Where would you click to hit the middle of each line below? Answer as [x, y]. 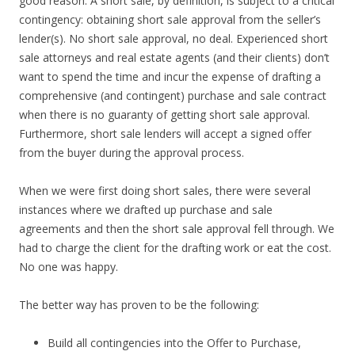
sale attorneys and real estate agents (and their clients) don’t [174, 57]
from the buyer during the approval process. [132, 153]
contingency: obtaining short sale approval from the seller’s [170, 19]
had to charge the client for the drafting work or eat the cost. [175, 248]
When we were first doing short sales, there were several [165, 191]
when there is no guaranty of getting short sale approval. [164, 115]
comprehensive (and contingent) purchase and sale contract [173, 95]
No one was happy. [69, 267]
